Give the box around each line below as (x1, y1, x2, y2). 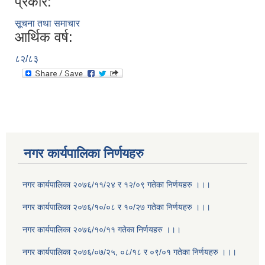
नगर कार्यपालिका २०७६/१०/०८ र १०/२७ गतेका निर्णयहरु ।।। (22, 202, 211, 212)
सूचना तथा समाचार (15, 18, 80, 29)
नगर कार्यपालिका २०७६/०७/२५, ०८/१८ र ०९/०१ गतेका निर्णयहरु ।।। (22, 247, 237, 257)
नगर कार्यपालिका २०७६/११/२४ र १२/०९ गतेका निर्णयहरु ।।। (22, 180, 211, 190)
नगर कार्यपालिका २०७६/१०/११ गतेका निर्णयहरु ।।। (22, 225, 181, 235)
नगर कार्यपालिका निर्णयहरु (24, 146, 144, 161)
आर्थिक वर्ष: (15, 29, 73, 46)
